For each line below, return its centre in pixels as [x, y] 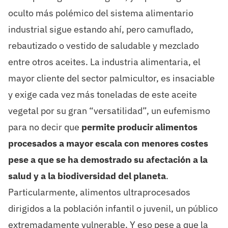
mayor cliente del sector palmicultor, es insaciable [111, 78]
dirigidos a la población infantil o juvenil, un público [113, 209]
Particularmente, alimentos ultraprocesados [99, 192]
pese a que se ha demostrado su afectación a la [108, 160]
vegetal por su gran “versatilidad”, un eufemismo [109, 111]
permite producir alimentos [139, 127]
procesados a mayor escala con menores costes [108, 144]
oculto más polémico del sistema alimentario [101, 13]
